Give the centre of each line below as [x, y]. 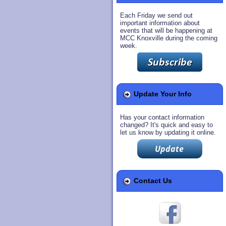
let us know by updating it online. [168, 132]
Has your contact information [162, 117]
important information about [160, 23]
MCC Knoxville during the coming [169, 38]
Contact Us [153, 180]
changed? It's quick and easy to [166, 125]
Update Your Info [163, 94]
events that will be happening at [166, 31]
